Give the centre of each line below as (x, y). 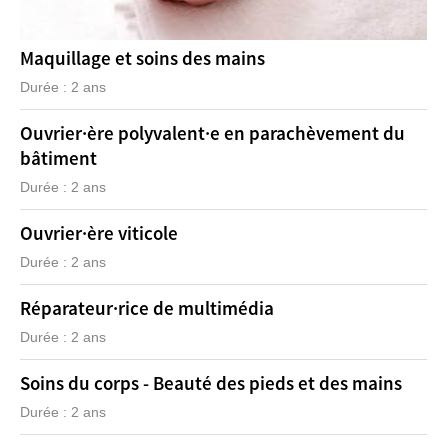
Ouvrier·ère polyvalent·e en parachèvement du (212, 134)
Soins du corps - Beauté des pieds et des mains (211, 384)
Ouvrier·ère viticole (99, 234)
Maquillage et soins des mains (142, 59)
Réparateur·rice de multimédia (147, 309)
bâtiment (58, 159)
